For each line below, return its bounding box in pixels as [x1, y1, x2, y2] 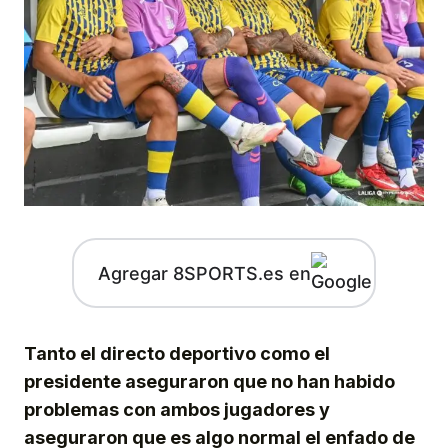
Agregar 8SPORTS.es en [97, 262, 311, 284]
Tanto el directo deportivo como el [24, 343, 330, 365]
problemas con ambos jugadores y [24, 399, 330, 421]
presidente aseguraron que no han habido [24, 371, 395, 393]
